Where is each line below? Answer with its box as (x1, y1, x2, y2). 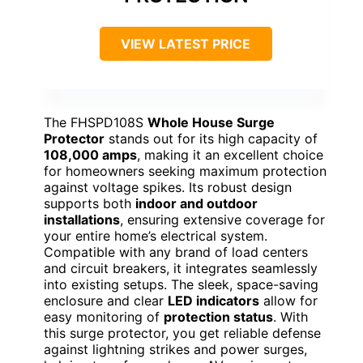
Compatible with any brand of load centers (44, 244, 308, 261)
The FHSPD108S (44, 114, 147, 131)
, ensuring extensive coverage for (120, 211, 325, 228)
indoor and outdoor (135, 195, 258, 212)
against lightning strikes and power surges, (44, 341, 307, 358)
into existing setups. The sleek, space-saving (44, 276, 318, 293)
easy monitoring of (44, 309, 164, 326)
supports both (44, 195, 135, 212)
